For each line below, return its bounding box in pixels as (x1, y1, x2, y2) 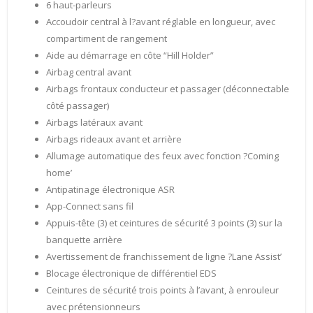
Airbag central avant (46, 66, 131, 79)
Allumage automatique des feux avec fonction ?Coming (46, 150, 279, 163)
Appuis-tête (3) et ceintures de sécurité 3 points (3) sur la (46, 217, 282, 230)
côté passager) (46, 99, 109, 112)
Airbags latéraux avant (46, 116, 143, 129)
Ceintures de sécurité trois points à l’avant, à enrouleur (46, 284, 279, 297)
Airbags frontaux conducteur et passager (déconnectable (46, 82, 289, 96)
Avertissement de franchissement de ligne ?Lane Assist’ (46, 250, 282, 263)
